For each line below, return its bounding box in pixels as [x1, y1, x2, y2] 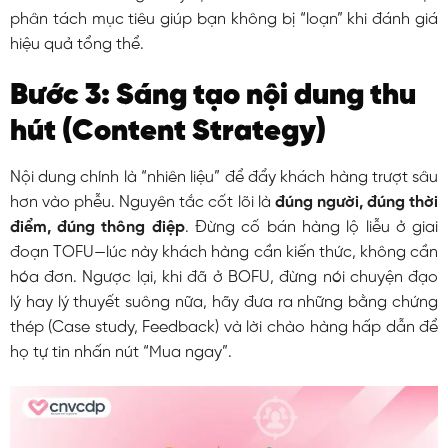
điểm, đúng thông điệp [9, 218, 185, 236]
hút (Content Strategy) [9, 115, 326, 148]
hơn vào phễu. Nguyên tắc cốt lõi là [9, 193, 275, 211]
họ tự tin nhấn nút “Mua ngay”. [9, 343, 232, 361]
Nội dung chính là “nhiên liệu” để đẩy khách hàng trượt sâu [9, 168, 439, 186]
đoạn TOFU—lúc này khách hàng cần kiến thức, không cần [9, 243, 439, 261]
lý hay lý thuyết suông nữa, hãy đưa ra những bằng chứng [9, 293, 439, 311]
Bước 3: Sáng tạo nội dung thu [9, 79, 416, 112]
